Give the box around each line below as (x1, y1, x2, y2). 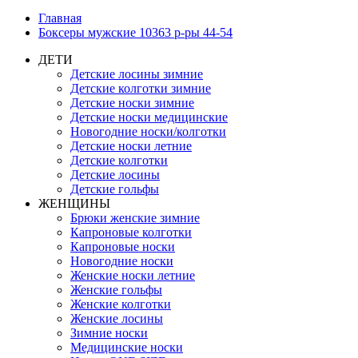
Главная (38, 11, 82, 25)
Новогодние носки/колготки (70, 125, 226, 138)
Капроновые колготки (70, 225, 192, 239)
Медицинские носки (70, 340, 183, 354)
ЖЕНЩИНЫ (38, 197, 110, 210)
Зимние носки (70, 326, 148, 340)
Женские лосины (70, 312, 163, 325)
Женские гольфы (70, 283, 162, 296)
